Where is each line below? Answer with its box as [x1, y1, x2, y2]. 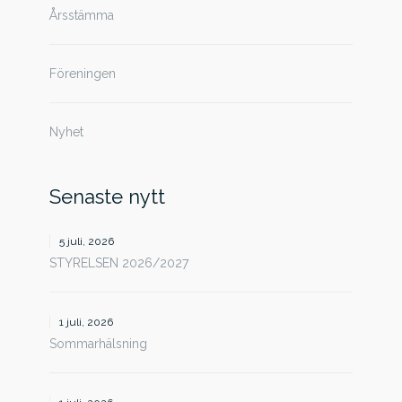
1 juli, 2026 [59, 316, 113, 328]
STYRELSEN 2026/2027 [49, 256, 188, 270]
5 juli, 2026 [59, 235, 114, 248]
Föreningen [49, 66, 116, 81]
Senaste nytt [49, 185, 165, 208]
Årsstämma [49, 8, 114, 22]
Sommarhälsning [49, 336, 147, 351]
